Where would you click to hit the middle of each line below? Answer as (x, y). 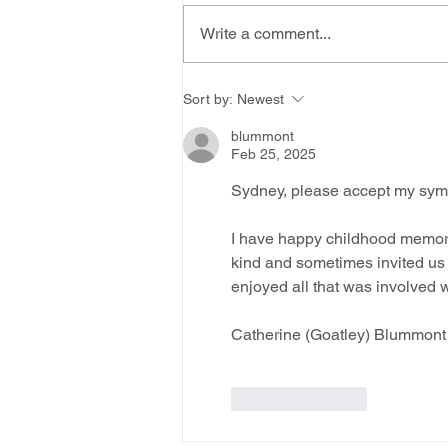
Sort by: (208, 98)
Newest (260, 98)
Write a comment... (265, 33)
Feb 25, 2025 (273, 153)
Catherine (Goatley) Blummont (338, 334)
